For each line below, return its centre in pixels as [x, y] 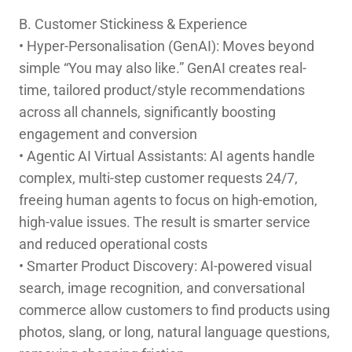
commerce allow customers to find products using [174, 310]
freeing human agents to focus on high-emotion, [168, 200]
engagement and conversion [108, 134]
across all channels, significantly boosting [147, 112]
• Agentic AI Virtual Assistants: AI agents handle [167, 156]
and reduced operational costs [113, 244]
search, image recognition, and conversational [161, 288]
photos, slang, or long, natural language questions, [174, 332]
